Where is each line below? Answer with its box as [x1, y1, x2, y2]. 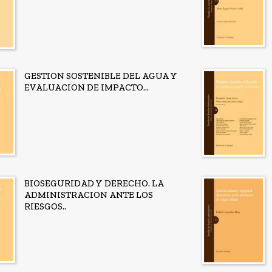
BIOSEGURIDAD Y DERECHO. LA [24, 178, 164, 189]
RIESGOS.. [24, 201, 66, 212]
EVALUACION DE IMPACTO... [24, 81, 149, 93]
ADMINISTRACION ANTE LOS [24, 189, 153, 201]
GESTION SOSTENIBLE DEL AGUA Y [24, 70, 177, 81]
